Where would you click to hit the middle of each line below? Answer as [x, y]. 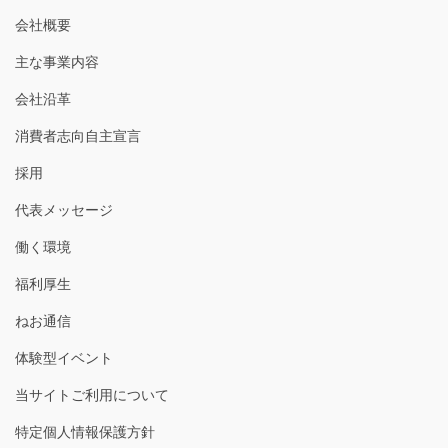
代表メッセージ [64, 210]
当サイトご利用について [92, 395]
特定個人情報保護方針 [85, 432]
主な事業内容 [57, 62]
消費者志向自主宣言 [78, 136]
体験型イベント [64, 358]
